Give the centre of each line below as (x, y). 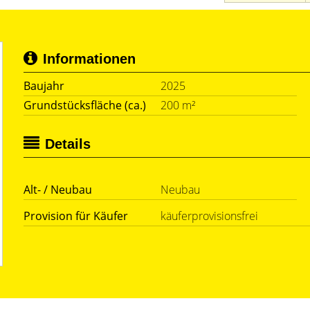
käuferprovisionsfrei (209, 216)
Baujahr (44, 86)
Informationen (89, 59)
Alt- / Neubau (58, 190)
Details (68, 144)
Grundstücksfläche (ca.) (85, 105)
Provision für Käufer (76, 216)
